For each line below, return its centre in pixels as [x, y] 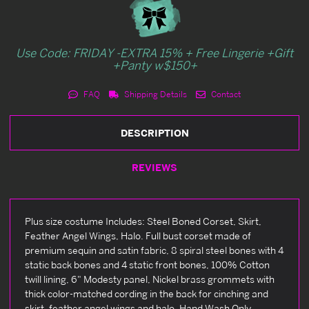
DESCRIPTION [154, 132]
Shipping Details [154, 94]
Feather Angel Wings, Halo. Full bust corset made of [138, 235]
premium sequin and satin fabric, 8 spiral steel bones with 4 [154, 250]
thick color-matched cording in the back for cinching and [147, 293]
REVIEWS [154, 167]
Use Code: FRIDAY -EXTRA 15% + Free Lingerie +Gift [154, 52]
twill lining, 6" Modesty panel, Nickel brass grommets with [150, 279]
